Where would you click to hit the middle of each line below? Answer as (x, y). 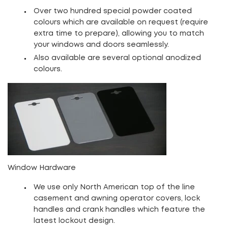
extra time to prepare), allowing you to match (119, 33)
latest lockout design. (74, 221)
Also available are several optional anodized (117, 58)
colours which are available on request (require (121, 22)
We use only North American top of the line (114, 187)
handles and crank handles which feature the (119, 209)
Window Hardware (49, 168)
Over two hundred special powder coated (112, 11)
